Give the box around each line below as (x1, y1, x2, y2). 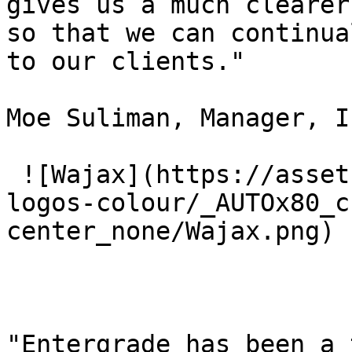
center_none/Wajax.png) (6, 217, 350, 245)
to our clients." (6, 47, 245, 75)
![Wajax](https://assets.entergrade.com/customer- (6, 160, 21, 189)
